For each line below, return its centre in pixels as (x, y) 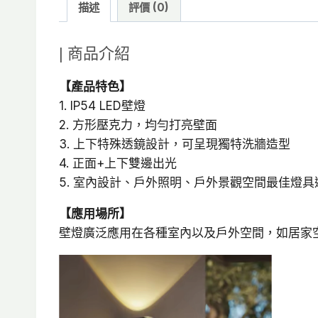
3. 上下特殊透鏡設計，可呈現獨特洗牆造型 (175, 144)
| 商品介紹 (94, 53)
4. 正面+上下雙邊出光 (118, 163)
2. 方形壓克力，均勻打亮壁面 (138, 125)
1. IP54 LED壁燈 (102, 105)
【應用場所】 (95, 213)
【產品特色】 (95, 86)
